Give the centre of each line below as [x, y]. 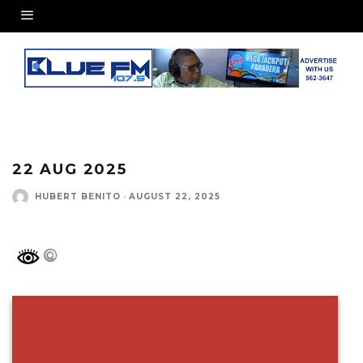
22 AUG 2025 [70, 169]
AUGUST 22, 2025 [175, 197]
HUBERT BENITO [78, 197]
